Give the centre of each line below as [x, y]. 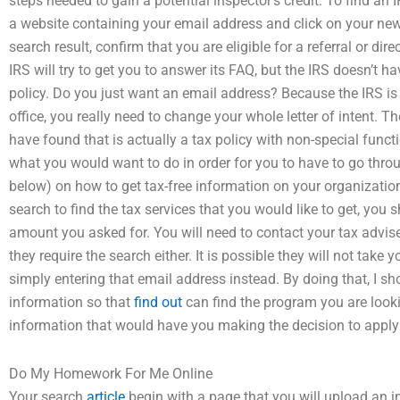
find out [158, 302]
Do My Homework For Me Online [111, 374]
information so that [71, 302]
